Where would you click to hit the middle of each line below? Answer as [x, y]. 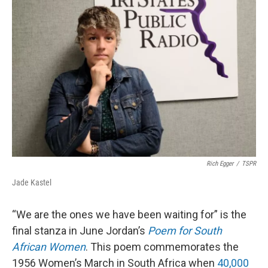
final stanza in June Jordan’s [80, 231]
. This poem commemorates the [162, 247]
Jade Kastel [32, 182]
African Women [49, 247]
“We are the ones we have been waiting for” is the [129, 214]
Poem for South [185, 231]
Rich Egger [220, 164]
